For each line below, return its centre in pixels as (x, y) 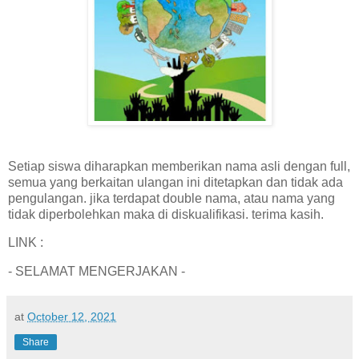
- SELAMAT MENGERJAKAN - (97, 272)
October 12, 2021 (72, 317)
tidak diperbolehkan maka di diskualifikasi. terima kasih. (166, 214)
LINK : (27, 243)
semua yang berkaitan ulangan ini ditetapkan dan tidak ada (175, 182)
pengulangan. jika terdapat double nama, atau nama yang (171, 198)
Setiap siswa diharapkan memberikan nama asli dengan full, (179, 166)
